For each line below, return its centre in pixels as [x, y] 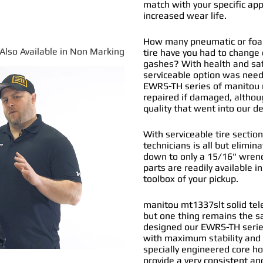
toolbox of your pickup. [191, 178]
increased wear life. [185, 15]
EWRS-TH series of [183, 86]
